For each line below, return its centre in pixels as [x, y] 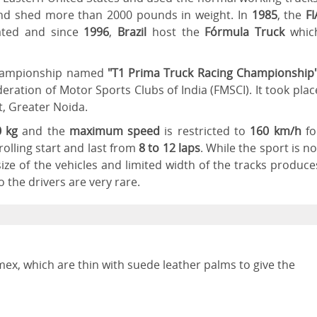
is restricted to [205, 131]
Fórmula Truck [245, 32]
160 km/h [278, 131]
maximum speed [115, 131]
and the [43, 131]
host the [176, 32]
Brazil [129, 32]
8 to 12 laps [169, 148]
